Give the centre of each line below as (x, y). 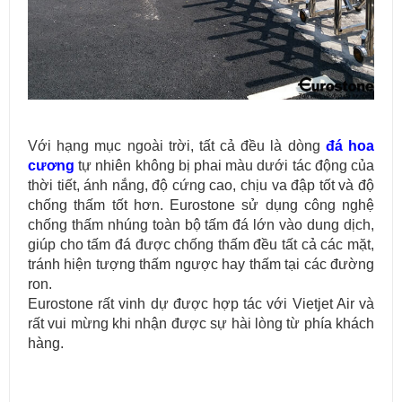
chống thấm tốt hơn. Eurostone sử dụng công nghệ (201, 205)
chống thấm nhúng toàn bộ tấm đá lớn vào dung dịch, (201, 224)
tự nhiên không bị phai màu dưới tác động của (224, 165)
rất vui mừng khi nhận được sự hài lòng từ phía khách (201, 323)
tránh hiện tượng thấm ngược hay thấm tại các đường (201, 264)
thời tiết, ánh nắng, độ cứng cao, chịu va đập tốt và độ (201, 185)
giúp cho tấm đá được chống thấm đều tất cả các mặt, (201, 244)
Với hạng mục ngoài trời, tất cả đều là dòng (177, 145)
